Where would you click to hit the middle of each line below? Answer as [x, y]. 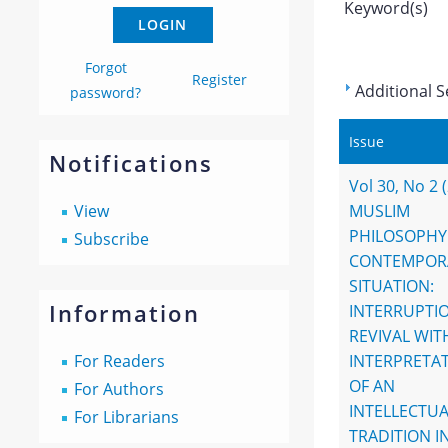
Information [124, 313]
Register [220, 79]
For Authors [118, 389]
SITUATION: [391, 286]
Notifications [131, 163]
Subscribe [111, 239]
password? [106, 92]
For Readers [119, 361]
